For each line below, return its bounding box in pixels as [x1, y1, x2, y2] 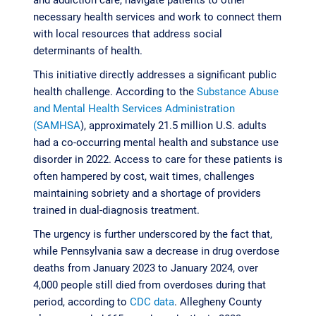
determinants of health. [32, 43, 142, 57]
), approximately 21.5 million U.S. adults [80, 118, 267, 132]
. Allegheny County [174, 294, 262, 308]
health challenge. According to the [32, 84, 197, 98]
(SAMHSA [32, 118, 80, 132]
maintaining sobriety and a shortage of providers [32, 186, 261, 200]
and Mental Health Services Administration [32, 101, 235, 115]
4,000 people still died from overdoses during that [32, 277, 266, 291]
